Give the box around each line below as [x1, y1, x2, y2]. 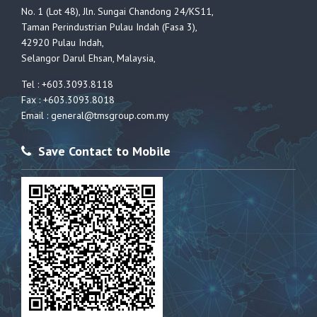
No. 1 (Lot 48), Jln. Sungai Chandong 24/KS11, [21, 4, 214, 18]
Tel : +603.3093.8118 [21, 77, 113, 91]
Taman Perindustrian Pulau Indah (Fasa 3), [21, 20, 197, 33]
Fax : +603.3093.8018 [21, 93, 115, 106]
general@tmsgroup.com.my [51, 108, 169, 122]
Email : [21, 108, 51, 122]
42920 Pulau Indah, [21, 35, 104, 49]
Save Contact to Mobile [38, 142, 171, 159]
